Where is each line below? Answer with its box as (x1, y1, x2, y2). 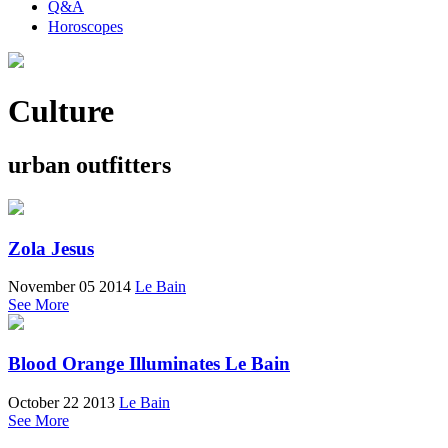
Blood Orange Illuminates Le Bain (8, 352, 290, 374)
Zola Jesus (8, 237, 94, 259)
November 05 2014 (8, 278, 131, 296)
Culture (8, 93, 114, 130)
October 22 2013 (8, 393, 115, 411)
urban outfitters (8, 151, 171, 178)
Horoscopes (48, 18, 123, 35)
